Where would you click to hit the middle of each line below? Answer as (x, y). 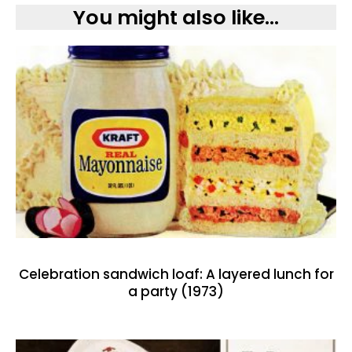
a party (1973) (176, 291)
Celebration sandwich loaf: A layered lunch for (176, 274)
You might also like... (176, 18)
